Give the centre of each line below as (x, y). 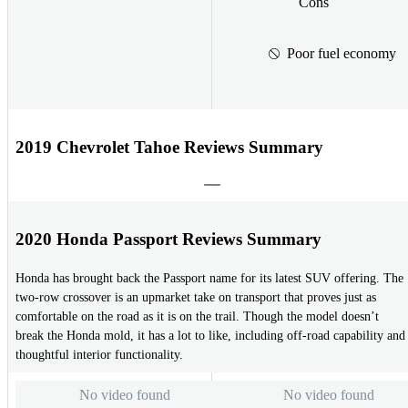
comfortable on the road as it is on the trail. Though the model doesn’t (197, 317)
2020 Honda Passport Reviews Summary (168, 239)
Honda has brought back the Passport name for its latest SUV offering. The (209, 279)
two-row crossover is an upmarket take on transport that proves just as (196, 298)
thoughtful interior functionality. (99, 355)
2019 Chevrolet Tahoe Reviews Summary (169, 147)
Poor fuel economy (341, 53)
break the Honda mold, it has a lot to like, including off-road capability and (210, 336)
